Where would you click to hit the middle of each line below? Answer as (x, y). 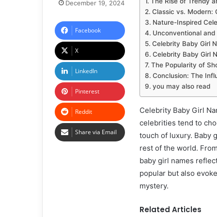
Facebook (88, 30)
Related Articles (170, 209)
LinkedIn (86, 71)
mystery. (154, 186)
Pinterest (87, 91)
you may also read (181, 86)
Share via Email (96, 132)
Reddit (84, 112)
